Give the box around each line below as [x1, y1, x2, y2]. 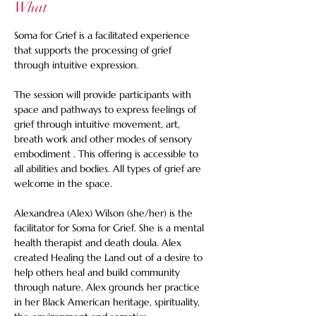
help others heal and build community [14, 266, 183, 279]
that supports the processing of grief [14, 44, 174, 56]
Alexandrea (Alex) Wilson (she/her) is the [14, 207, 195, 219]
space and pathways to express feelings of [14, 103, 199, 116]
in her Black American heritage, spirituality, [14, 296, 202, 308]
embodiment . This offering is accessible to [14, 147, 201, 160]
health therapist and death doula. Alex [14, 236, 184, 249]
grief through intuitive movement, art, [14, 118, 183, 130]
